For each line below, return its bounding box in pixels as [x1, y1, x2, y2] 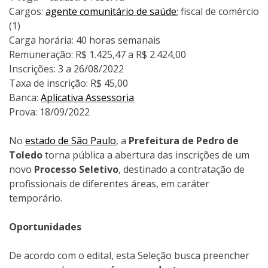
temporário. [9, 191, 62, 205]
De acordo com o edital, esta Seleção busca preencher [9, 249, 249, 263]
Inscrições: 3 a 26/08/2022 [9, 62, 124, 76]
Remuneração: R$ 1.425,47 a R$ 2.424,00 [9, 48, 186, 62]
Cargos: [9, 5, 45, 19]
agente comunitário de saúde [45, 5, 176, 19]
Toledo [9, 148, 42, 162]
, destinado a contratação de [118, 163, 245, 176]
